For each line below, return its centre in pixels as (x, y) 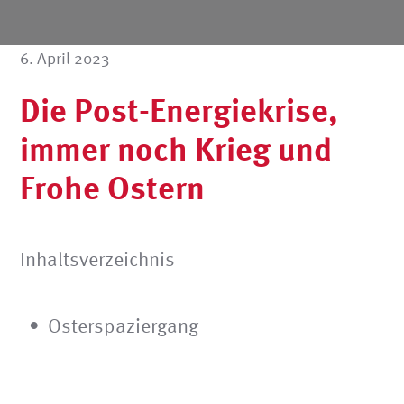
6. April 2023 (65, 58)
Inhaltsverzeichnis (98, 258)
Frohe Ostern (113, 187)
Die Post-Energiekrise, (179, 109)
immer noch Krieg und (176, 148)
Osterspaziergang (124, 325)
